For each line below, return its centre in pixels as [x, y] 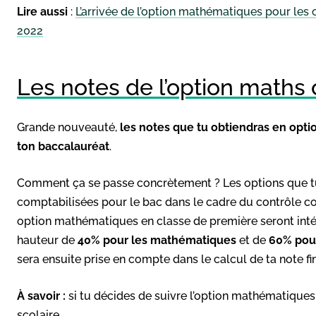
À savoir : [41, 296]
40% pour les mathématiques [157, 240]
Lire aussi [42, 11]
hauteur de [47, 240]
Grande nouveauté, [68, 127]
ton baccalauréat [63, 146]
